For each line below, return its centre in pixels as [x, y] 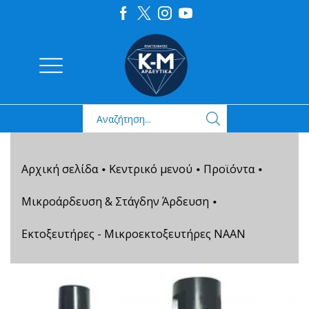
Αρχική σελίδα [60, 169]
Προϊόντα [229, 169]
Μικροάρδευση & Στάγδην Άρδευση [115, 201]
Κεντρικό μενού [151, 169]
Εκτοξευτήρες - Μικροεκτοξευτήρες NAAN [133, 234]
